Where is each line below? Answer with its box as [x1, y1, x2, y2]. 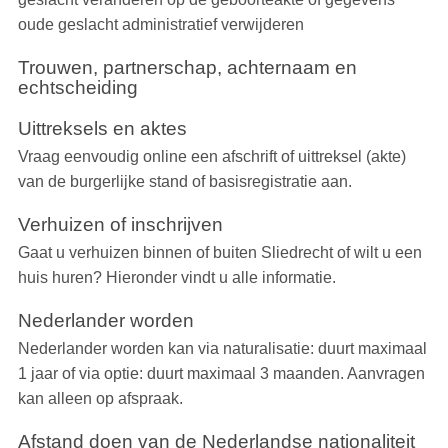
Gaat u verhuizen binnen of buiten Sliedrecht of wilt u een [17, 244, 422, 262]
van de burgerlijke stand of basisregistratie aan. [17, 173, 352, 191]
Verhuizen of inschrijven [17, 214, 223, 236]
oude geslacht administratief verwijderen [17, 16, 304, 34]
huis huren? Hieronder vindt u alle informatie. [17, 269, 336, 287]
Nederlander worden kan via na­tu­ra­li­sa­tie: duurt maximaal [17, 340, 427, 358]
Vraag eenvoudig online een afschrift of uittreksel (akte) [17, 148, 406, 166]
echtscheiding [17, 77, 138, 99]
